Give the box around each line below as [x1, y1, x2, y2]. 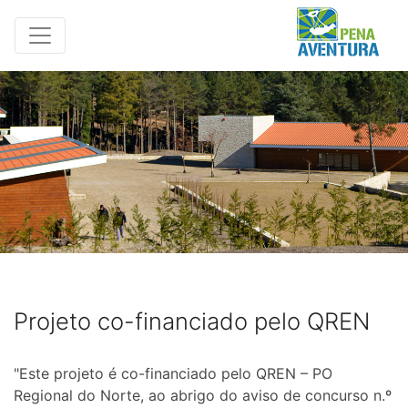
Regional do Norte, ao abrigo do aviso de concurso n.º [14, 386, 392, 404]
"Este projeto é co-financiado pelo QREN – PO [14, 364, 332, 382]
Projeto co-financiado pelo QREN [14, 307, 370, 335]
